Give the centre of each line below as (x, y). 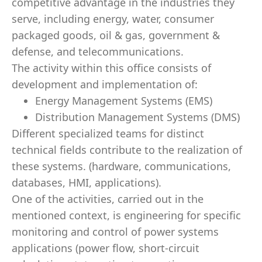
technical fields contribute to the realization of (127, 150)
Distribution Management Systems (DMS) (137, 117)
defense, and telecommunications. (98, 51)
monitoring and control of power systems (115, 232)
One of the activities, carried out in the (108, 199)
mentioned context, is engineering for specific (126, 215)
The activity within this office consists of (111, 68)
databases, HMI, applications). (87, 182)
